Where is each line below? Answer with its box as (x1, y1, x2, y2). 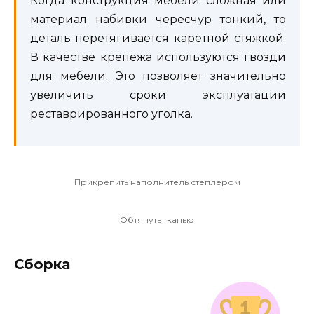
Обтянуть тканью (120, 214, 194, 225)
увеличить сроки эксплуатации (30, 88, 286, 102)
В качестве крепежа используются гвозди (30, 50, 286, 64)
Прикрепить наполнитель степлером (74, 176, 240, 187)
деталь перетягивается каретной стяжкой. (30, 32, 286, 46)
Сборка (14, 255, 70, 273)
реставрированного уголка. (30, 107, 193, 121)
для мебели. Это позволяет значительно (30, 69, 286, 83)
